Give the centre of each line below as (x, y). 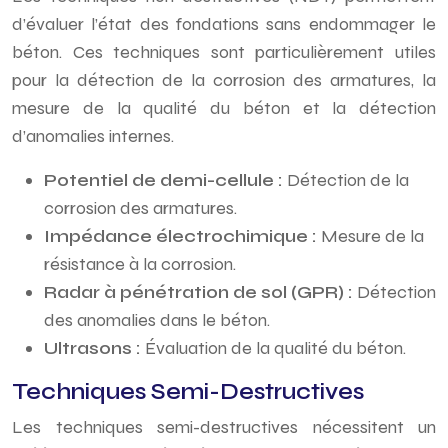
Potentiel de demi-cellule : (165, 180)
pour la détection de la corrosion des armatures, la (224, 80)
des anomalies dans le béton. (157, 320)
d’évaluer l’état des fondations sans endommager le (224, 24)
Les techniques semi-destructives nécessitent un (224, 427)
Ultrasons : (94, 348)
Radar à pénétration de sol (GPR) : (200, 292)
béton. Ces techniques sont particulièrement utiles (224, 52)
